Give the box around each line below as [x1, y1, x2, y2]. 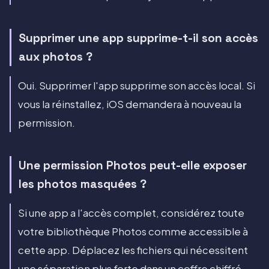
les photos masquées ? [19, 176, 147, 192]
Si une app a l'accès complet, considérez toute [18, 206, 244, 219]
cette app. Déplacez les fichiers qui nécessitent [18, 243, 248, 256]
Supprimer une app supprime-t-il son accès [19, 30, 258, 46]
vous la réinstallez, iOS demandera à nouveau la [18, 97, 241, 110]
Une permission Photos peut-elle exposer [19, 157, 247, 173]
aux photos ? [19, 49, 92, 64]
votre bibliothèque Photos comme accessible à [18, 225, 248, 238]
